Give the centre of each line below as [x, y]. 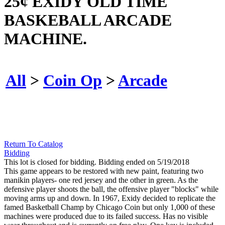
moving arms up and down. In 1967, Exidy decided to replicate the [110, 198]
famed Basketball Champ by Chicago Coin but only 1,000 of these [109, 207]
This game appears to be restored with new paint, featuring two [104, 171]
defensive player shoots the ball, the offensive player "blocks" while [111, 189]
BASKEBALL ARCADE [88, 20]
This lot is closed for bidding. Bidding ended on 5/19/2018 [97, 162]
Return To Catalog [33, 144]
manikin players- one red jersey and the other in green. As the [101, 180]
